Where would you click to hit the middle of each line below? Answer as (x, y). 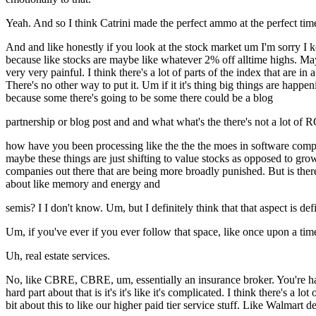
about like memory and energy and (83, 184)
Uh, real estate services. (58, 256)
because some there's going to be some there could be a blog (139, 98)
